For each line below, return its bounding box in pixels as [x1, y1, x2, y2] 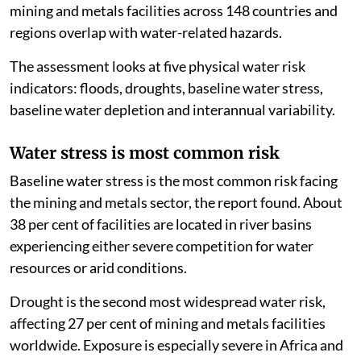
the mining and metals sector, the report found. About [10, 193, 342, 211]
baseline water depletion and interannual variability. [10, 100, 335, 118]
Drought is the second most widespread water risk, [10, 292, 326, 310]
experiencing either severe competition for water [10, 236, 313, 255]
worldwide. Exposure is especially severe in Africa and [10, 335, 343, 354]
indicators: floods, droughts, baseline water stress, [10, 78, 323, 97]
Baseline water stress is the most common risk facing [10, 171, 338, 189]
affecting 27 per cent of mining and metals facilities [10, 313, 326, 332]
